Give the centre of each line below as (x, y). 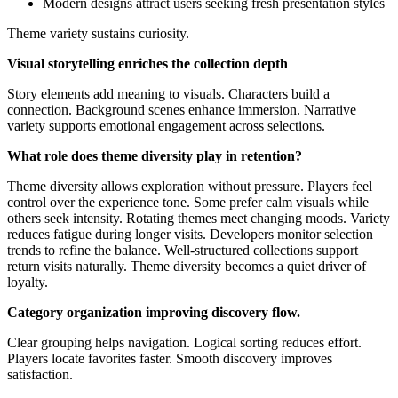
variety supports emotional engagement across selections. (166, 125)
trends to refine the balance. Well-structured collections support (183, 250)
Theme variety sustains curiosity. (98, 33)
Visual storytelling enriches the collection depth (147, 63)
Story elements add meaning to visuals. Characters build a (168, 93)
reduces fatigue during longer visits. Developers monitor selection (190, 234)
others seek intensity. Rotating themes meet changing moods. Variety (199, 218)
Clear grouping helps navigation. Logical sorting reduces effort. (184, 342)
